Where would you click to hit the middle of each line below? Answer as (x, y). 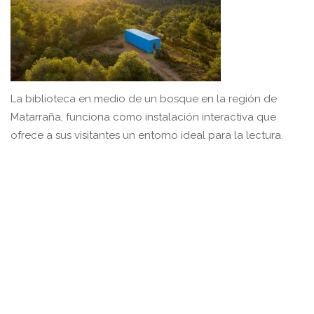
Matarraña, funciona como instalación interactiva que (143, 117)
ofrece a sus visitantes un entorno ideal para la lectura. (147, 135)
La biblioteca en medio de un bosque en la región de (144, 98)
